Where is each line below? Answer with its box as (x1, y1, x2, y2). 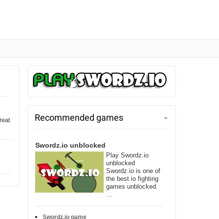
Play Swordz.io (106, 152, 149, 159)
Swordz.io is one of (106, 167, 160, 175)
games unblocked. (106, 183, 158, 190)
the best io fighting (106, 175, 158, 182)
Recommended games (35, 112, 123, 123)
